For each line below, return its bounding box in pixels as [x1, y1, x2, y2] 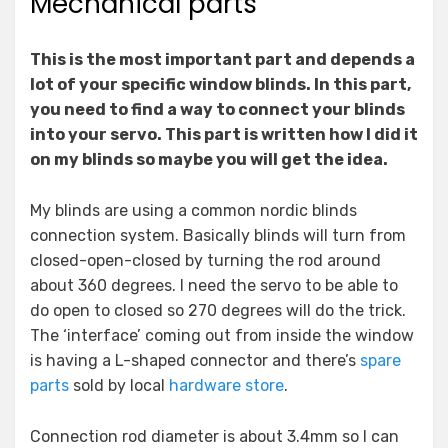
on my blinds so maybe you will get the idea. [30, 150, 388, 170]
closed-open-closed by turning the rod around [30, 251, 381, 271]
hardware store [169, 376, 284, 396]
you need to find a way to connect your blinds [30, 100, 405, 120]
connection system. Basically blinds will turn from [30, 226, 406, 246]
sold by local [69, 376, 169, 396]
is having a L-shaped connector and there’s [30, 351, 360, 371]
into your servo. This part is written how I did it [30, 125, 418, 145]
